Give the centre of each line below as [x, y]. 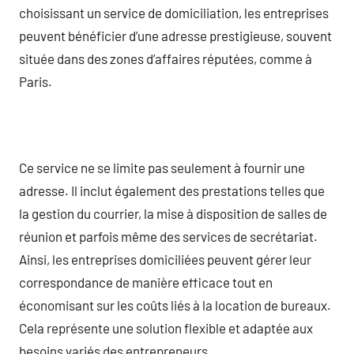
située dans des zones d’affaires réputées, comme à [166, 58]
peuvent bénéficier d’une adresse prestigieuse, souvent [175, 35]
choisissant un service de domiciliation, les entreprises [174, 12]
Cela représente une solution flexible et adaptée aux [166, 328]
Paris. [36, 81]
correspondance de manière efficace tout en [146, 282]
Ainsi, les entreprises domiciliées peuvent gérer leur [165, 259]
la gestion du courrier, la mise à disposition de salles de [173, 213]
